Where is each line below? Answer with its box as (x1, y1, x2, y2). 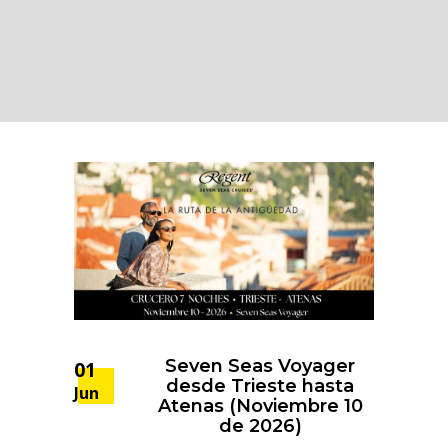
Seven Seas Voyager (165, 354, 355, 377)
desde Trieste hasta (166, 374, 354, 397)
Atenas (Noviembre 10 (157, 394, 363, 417)
